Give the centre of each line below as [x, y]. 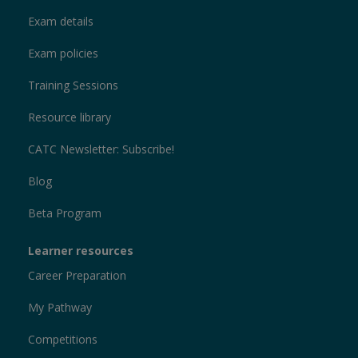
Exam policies [63, 54]
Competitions [63, 340]
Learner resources [81, 251]
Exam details [61, 22]
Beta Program [65, 213]
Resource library [70, 117]
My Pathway [60, 308]
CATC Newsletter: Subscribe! [101, 149]
